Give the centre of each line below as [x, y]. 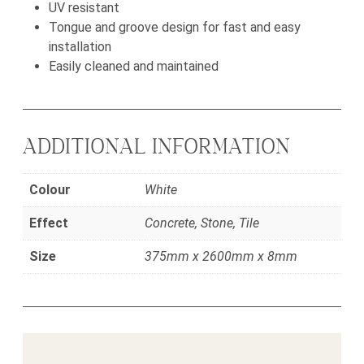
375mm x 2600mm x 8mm [221, 257]
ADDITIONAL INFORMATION [157, 148]
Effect [49, 223]
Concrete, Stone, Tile [202, 223]
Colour [50, 190]
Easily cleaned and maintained [134, 67]
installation [80, 47]
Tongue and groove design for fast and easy [175, 28]
